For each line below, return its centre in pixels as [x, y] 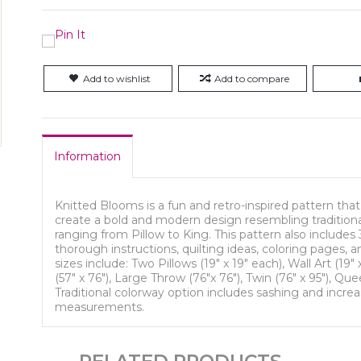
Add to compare [251, 79]
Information [88, 156]
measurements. [100, 307]
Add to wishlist [117, 79]
